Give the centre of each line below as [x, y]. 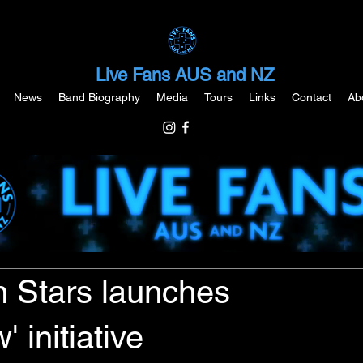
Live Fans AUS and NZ [184, 75]
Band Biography [99, 97]
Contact [312, 97]
